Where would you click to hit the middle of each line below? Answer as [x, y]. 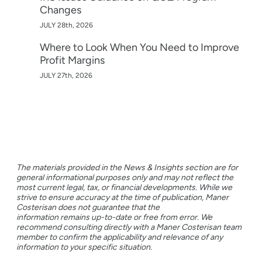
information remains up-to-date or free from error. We [114, 217]
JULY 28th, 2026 [66, 25]
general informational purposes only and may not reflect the [125, 177]
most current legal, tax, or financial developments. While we [124, 187]
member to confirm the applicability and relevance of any [120, 237]
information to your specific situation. [84, 247]
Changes [61, 10]
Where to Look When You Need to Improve [139, 47]
